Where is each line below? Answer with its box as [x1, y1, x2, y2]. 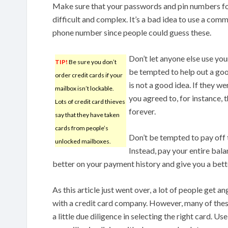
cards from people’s [55, 124, 108, 132]
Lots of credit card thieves [55, 97, 125, 105]
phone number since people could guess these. [52, 27, 211, 37]
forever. [129, 106, 156, 116]
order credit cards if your [55, 71, 123, 79]
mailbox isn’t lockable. [55, 84, 114, 92]
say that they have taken [55, 110, 120, 119]
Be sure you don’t [68, 58, 117, 66]
